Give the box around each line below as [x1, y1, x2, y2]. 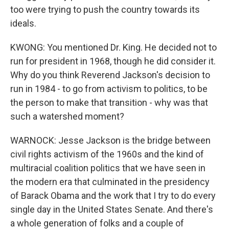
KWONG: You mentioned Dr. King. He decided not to [10, 42, 217, 53]
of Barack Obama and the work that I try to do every [10, 190, 216, 201]
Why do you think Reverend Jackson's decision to [10, 70, 210, 80]
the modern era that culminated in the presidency [10, 176, 210, 187]
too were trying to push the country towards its [10, 4, 200, 15]
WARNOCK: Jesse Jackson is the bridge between [10, 135, 211, 146]
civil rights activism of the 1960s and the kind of [10, 149, 204, 159]
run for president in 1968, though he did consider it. [10, 56, 216, 66]
